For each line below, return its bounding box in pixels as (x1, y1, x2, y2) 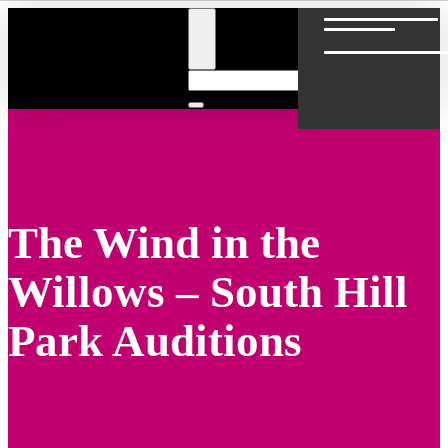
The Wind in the (8, 218, 320, 269)
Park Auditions (8, 316, 302, 367)
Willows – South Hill (8, 267, 408, 318)
